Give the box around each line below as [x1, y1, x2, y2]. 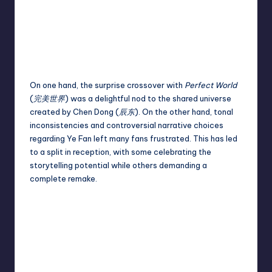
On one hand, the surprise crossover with [30, 80, 185, 90]
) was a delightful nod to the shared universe [65, 93, 231, 103]
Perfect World [185, 80, 237, 90]
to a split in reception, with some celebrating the [30, 146, 211, 157]
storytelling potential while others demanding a [30, 160, 207, 170]
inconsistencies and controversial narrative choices [30, 120, 223, 130]
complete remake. [30, 173, 97, 183]
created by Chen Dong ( [30, 106, 119, 117]
